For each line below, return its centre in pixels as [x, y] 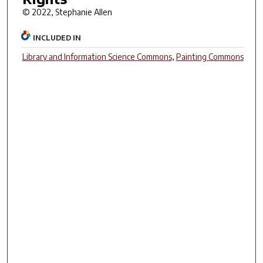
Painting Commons [210, 57]
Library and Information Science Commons [97, 57]
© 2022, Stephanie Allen [67, 12]
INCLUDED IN [57, 38]
